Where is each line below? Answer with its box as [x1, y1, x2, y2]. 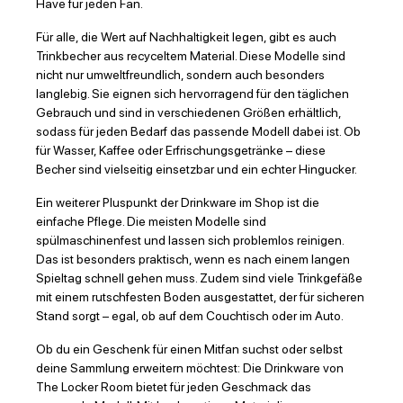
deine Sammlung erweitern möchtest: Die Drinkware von [36, 361, 344, 376]
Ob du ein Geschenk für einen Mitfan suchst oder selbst [36, 342, 343, 357]
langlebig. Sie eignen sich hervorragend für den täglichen [36, 86, 349, 102]
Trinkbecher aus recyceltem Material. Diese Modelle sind [36, 49, 345, 64]
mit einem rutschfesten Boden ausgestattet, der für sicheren [36, 290, 364, 305]
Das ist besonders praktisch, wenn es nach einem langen [36, 252, 350, 267]
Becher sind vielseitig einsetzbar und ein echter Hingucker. [36, 162, 357, 177]
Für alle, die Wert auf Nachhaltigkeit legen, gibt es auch [36, 30, 336, 45]
